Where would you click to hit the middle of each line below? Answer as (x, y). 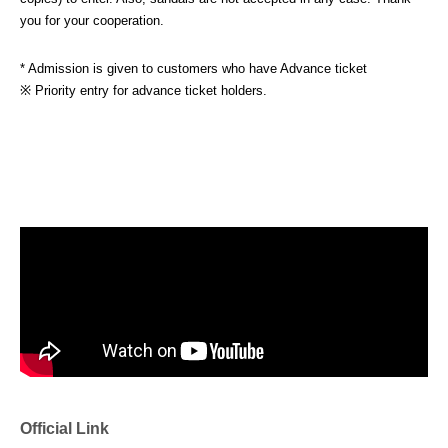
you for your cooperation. (92, 20)
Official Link (64, 428)
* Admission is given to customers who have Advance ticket (193, 68)
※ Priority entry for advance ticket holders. (143, 90)
